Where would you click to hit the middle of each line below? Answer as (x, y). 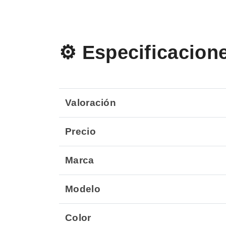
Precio (80, 132)
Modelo (83, 189)
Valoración (91, 103)
